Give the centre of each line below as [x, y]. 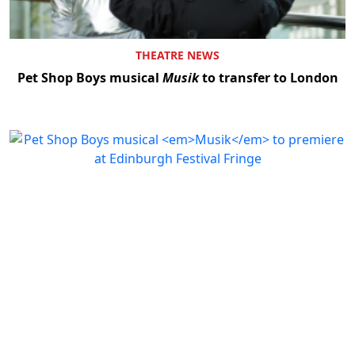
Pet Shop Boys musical [90, 78]
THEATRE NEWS [177, 55]
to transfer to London [268, 78]
